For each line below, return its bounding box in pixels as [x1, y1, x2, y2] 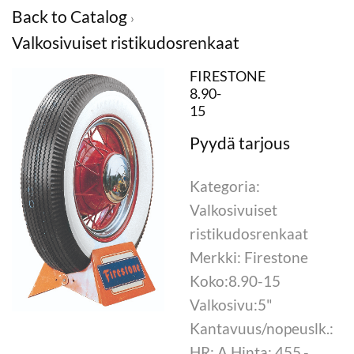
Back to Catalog [12, 6, 130, 26]
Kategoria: [190, 177, 260, 195]
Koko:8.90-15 [190, 272, 281, 290]
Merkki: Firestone [190, 248, 308, 266]
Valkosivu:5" [190, 296, 273, 314]
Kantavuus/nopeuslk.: [190, 319, 333, 337]
